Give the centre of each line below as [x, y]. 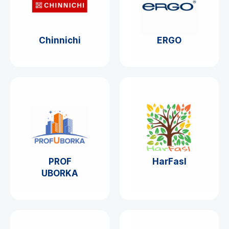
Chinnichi [60, 41]
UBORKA [60, 174]
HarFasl [169, 162]
